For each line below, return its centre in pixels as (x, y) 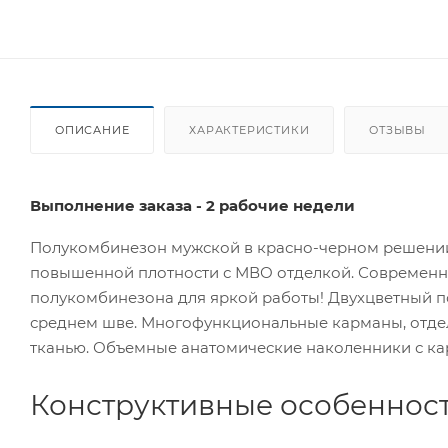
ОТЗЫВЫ (398, 129)
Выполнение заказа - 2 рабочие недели (192, 205)
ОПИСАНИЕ (92, 129)
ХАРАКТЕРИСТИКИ (249, 129)
